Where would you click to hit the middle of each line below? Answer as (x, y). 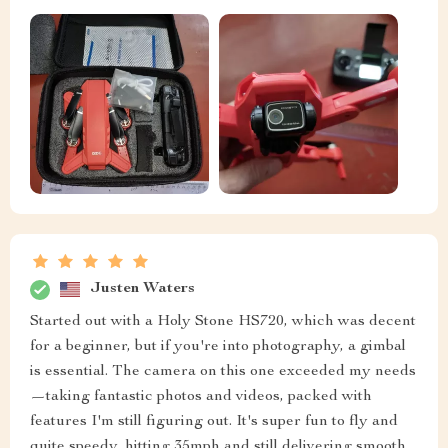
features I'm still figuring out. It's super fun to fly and (214, 421)
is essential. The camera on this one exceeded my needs (223, 371)
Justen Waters (142, 289)
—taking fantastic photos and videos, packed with (201, 396)
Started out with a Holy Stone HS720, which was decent (223, 321)
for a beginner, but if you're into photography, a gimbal (218, 346)
